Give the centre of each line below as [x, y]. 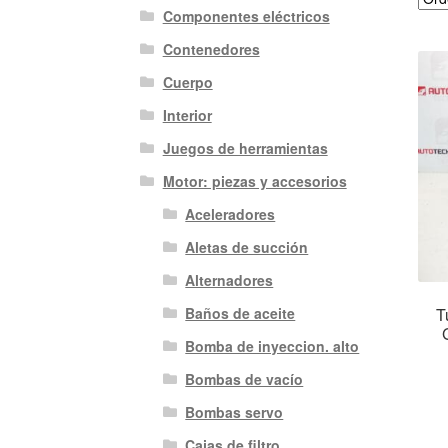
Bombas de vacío [244, 379]
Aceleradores [230, 214]
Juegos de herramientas [245, 148]
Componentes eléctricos [246, 16]
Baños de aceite [240, 313]
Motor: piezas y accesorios [254, 181]
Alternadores [229, 280]
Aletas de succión [247, 247]
